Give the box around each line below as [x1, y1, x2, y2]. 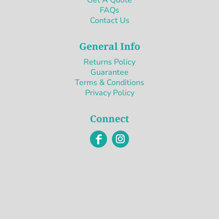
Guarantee [90, 66, 129, 78]
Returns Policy [84, 56, 135, 67]
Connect [90, 111, 129, 125]
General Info [79, 39, 140, 53]
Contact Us [89, 15, 130, 26]
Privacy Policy [85, 87, 134, 98]
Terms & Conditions [75, 77, 144, 88]
